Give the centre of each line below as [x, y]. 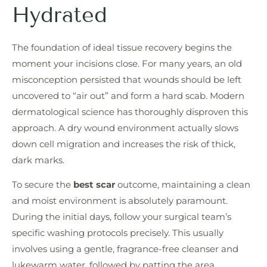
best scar [94, 184]
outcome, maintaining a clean [183, 184]
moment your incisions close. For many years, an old [127, 63]
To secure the [43, 184]
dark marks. [38, 160]
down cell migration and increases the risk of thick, [124, 144]
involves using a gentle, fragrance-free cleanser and [125, 249]
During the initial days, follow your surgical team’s [122, 216]
